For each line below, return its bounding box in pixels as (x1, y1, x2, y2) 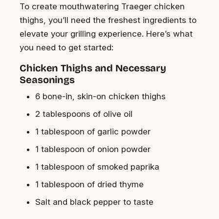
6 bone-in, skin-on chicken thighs (35, 91, 166, 102)
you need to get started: (20, 43, 113, 53)
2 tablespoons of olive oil (35, 109, 132, 119)
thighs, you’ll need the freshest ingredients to (20, 15, 197, 25)
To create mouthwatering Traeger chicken (20, 1, 185, 12)
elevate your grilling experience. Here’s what (20, 29, 193, 39)
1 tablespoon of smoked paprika (35, 162, 159, 172)
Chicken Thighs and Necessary (20, 62, 167, 74)
